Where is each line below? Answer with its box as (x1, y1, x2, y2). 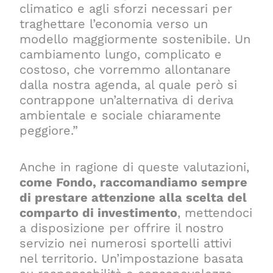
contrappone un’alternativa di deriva (19, 92, 234, 107)
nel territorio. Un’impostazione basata (19, 250, 244, 266)
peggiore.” (19, 122, 79, 138)
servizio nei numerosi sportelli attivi (19, 235, 232, 250)
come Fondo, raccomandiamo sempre (19, 174, 248, 190)
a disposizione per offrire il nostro (19, 220, 224, 235)
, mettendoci (177, 205, 253, 220)
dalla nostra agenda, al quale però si (19, 77, 238, 92)
